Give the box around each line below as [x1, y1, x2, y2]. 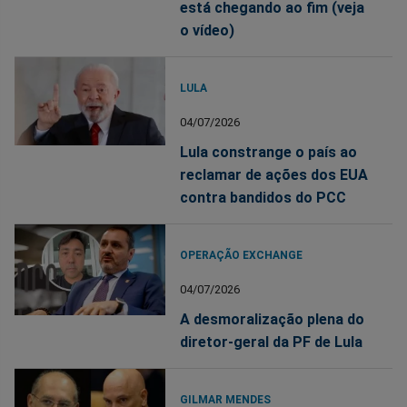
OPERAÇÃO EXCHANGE [180, 248, 303, 262]
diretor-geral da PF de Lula [180, 333, 363, 351]
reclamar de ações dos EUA [180, 165, 369, 184]
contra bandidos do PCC [180, 188, 347, 206]
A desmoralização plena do [180, 310, 365, 328]
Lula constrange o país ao [180, 143, 358, 161]
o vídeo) [180, 21, 235, 39]
